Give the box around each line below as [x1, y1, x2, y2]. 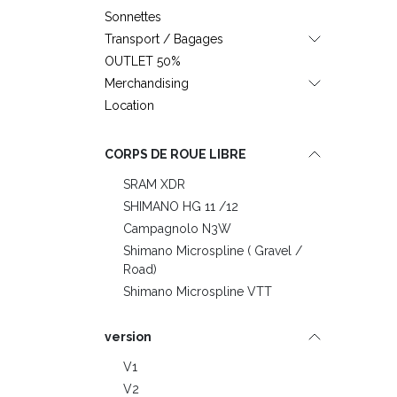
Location [105, 97, 154, 113]
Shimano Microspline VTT [123, 284, 272, 299]
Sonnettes [105, 9, 161, 24]
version [105, 329, 152, 344]
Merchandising [105, 75, 189, 90]
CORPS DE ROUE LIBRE [105, 146, 246, 161]
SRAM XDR [123, 176, 185, 191]
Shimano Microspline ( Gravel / [123, 243, 302, 258]
